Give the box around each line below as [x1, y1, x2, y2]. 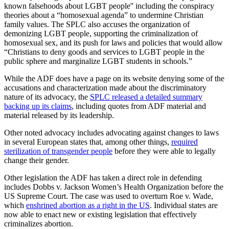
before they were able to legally [112, 146, 216, 155]
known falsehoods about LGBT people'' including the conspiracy [4, 1, 214, 10]
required [171, 137, 198, 146]
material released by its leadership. [4, 110, 116, 120]
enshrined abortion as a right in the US [26, 200, 150, 210]
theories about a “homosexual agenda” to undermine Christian [4, 10, 203, 19]
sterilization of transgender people [4, 146, 112, 155]
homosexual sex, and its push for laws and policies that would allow [4, 38, 223, 47]
